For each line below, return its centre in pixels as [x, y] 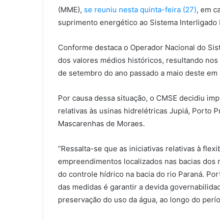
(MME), [71, 10]
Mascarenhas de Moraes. [101, 124]
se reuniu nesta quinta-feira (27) [140, 10]
